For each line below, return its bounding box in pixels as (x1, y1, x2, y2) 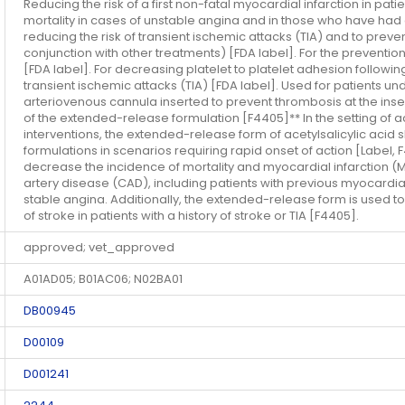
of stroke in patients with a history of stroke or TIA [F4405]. (24, 207, 359, 225)
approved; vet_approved (24, 239, 174, 257)
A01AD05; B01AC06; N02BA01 (24, 270, 183, 288)
